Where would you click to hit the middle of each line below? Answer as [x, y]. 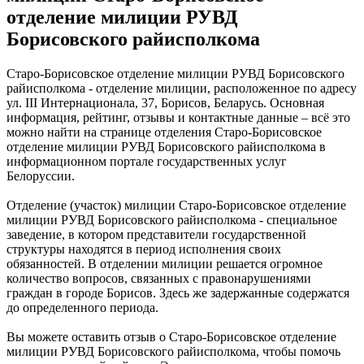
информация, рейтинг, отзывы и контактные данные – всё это [178, 118]
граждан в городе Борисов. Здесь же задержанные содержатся [178, 293]
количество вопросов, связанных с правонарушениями [159, 279]
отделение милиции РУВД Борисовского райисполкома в [166, 147]
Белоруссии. [41, 176]
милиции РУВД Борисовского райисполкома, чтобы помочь [173, 352]
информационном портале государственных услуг [147, 162]
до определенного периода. [82, 308]
